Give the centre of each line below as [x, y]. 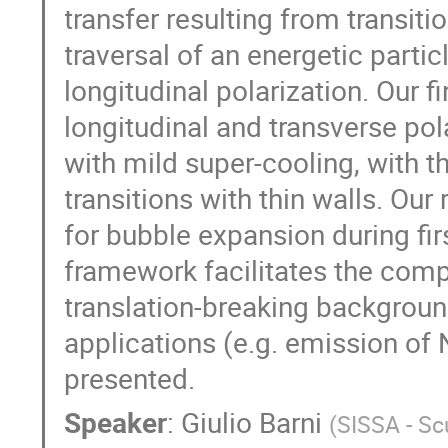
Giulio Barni [252, 421]
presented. [130, 377]
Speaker [116, 421]
